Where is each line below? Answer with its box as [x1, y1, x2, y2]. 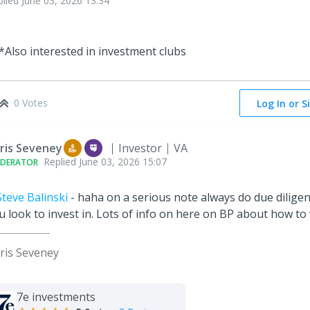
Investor [118, 140, 162, 156]
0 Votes [14, 96, 48, 110]
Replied [44, 155, 79, 169]
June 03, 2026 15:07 [79, 155, 167, 169]
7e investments [17, 289, 95, 305]
